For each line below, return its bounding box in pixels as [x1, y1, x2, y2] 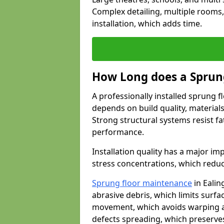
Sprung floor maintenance [92, 177, 192, 188]
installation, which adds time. [92, 18, 202, 29]
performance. [92, 126, 144, 137]
